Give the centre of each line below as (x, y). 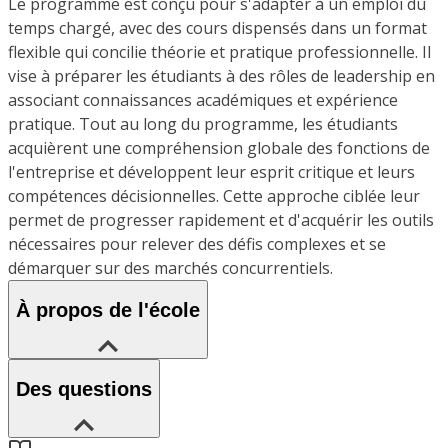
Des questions (84, 389)
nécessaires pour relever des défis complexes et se (197, 243)
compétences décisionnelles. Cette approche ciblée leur (214, 195)
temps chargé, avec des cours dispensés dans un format (217, 27)
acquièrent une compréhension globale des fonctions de (219, 147)
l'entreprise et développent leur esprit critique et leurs (211, 171)
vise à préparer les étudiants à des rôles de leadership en (221, 75)
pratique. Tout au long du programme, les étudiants (203, 123)
